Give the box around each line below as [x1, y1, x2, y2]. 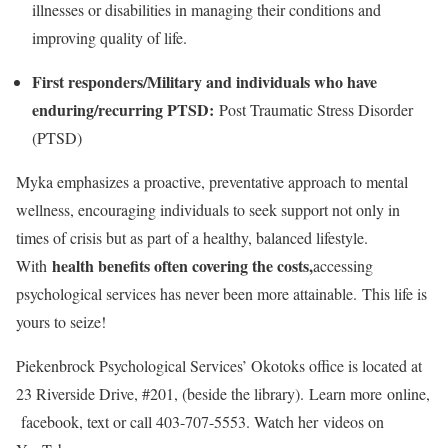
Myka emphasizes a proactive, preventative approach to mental [16, 171, 408, 192]
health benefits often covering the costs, [47, 254, 313, 277]
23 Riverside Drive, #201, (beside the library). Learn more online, [16, 383, 430, 404]
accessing [313, 255, 373, 276]
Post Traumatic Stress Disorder [219, 99, 413, 120]
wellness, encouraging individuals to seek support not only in [16, 199, 400, 220]
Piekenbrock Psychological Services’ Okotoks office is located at [16, 355, 422, 376]
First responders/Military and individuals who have [32, 70, 377, 93]
